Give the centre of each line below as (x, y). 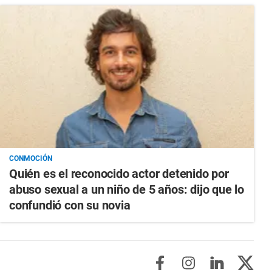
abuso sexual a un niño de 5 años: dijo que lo (126, 190)
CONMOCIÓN (30, 159)
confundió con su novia (70, 206)
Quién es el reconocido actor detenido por (119, 174)
